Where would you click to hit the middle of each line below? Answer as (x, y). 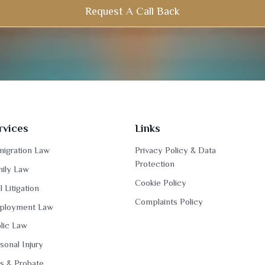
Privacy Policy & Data (175, 151)
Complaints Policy (169, 201)
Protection (154, 164)
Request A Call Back (132, 11)
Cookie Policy (160, 182)
